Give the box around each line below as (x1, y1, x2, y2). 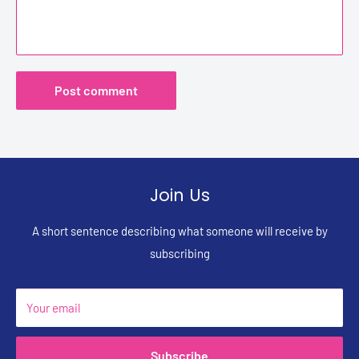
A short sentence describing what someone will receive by (31, 224, 328, 239)
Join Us (149, 184, 210, 208)
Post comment (54, 83, 138, 99)
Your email (26, 301, 80, 316)
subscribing (149, 246, 210, 261)
